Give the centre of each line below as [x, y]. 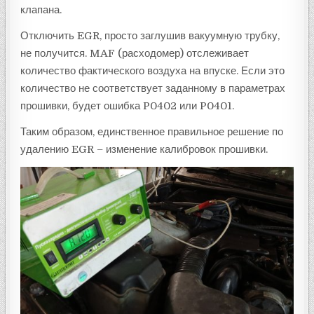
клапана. [41, 9]
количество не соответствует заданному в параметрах [153, 88]
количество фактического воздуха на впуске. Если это [153, 70]
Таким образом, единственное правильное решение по [152, 131]
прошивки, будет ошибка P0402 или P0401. [128, 105]
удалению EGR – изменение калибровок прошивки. [144, 149]
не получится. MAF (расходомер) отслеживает [135, 53]
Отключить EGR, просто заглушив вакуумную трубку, [150, 35]
